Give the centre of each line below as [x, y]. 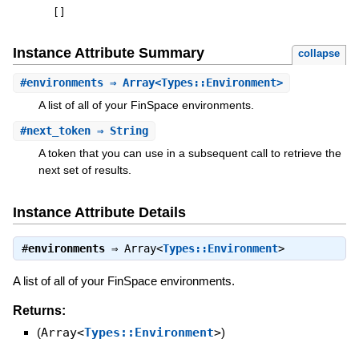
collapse [319, 54]
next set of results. [85, 169]
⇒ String [119, 130]
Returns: [39, 311]
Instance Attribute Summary [108, 53]
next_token [58, 130]
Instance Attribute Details [99, 213]
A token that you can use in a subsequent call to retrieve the [190, 153]
